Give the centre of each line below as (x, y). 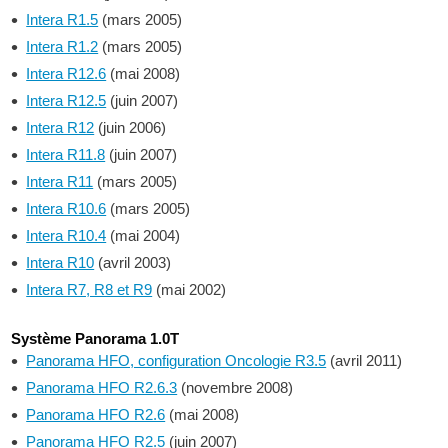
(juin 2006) (130, 127)
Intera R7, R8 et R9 (89, 289)
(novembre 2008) (235, 387)
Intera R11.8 (66, 154)
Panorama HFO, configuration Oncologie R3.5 (176, 360)
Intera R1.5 (62, 19)
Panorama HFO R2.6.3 (102, 387)
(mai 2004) (143, 235)
